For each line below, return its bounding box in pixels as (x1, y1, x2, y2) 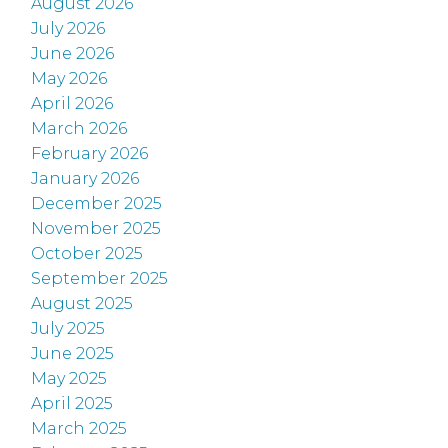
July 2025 (31, 319, 106, 339)
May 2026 (31, 69, 108, 89)
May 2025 (31, 369, 108, 389)
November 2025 (31, 219, 162, 239)
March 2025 (31, 419, 128, 439)
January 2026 (31, 169, 140, 189)
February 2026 (31, 144, 149, 164)
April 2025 (31, 394, 114, 414)
